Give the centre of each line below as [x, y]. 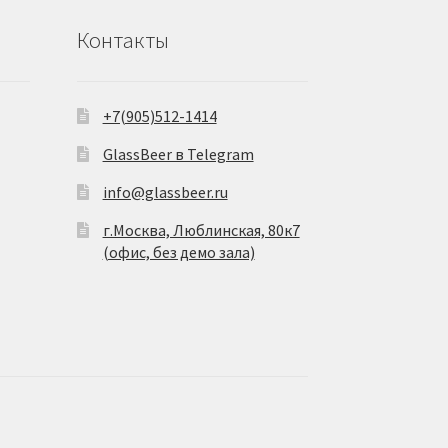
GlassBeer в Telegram [178, 153]
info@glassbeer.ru [165, 191]
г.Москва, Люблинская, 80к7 [201, 229]
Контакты [122, 40]
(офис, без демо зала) [178, 251]
